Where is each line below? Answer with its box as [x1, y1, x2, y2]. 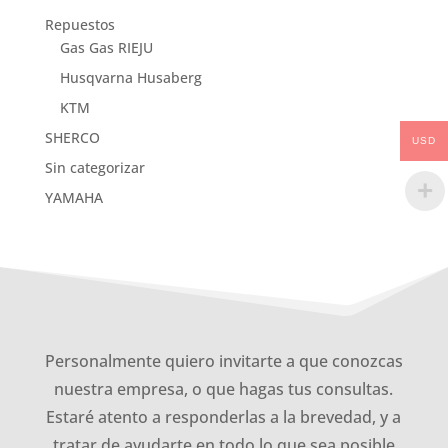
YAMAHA [44, 188, 103, 207]
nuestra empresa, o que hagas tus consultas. [54, 378, 394, 400]
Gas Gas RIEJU [59, 38, 153, 57]
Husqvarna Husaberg [59, 68, 202, 87]
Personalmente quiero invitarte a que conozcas [44, 350, 403, 372]
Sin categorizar [44, 158, 145, 177]
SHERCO [44, 128, 100, 147]
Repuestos [44, 15, 115, 34]
